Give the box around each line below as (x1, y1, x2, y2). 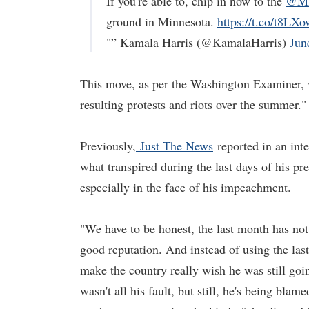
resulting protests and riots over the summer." (80, 96, 306, 112)
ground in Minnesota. (106, 13, 217, 30)
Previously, (80, 137, 136, 154)
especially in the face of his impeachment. (80, 179, 291, 195)
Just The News (136, 137, 213, 154)
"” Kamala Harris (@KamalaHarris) (106, 34, 290, 50)
